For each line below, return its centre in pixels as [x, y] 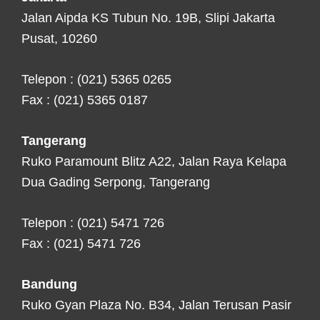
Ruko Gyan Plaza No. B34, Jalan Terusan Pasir [156, 305]
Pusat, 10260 [59, 39]
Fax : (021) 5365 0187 [85, 100]
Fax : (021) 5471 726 [81, 244]
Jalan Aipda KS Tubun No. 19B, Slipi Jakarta [148, 18]
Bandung [49, 285]
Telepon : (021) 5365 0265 [96, 80]
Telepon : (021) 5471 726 [93, 223]
